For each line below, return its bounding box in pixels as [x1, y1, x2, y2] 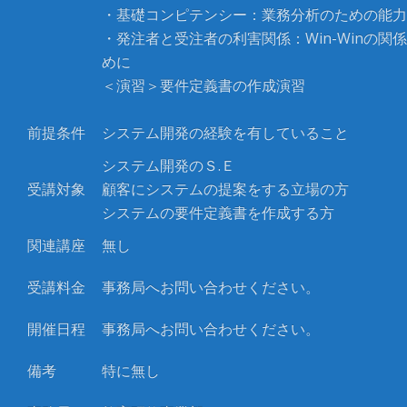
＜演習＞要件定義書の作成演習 [102, 75, 305, 95]
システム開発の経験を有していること [102, 123, 349, 143]
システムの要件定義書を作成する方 [102, 203, 334, 223]
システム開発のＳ [102, 155, 218, 175]
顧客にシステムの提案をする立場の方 [102, 179, 349, 199]
